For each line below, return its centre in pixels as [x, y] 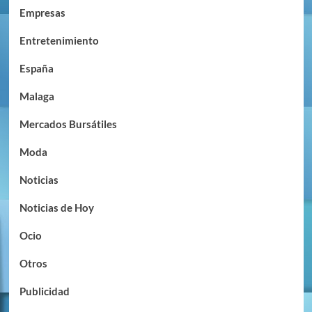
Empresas [42, 13]
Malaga [37, 96]
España [36, 69]
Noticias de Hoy [56, 208]
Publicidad [44, 291]
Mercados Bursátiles [68, 124]
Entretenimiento [59, 41]
